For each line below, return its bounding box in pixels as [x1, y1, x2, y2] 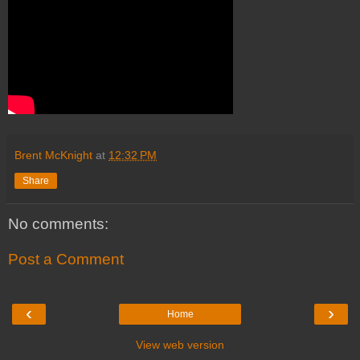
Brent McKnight [14, 149, 92, 162]
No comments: [8, 215, 108, 233]
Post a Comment [8, 251, 124, 268]
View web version [136, 338, 224, 352]
